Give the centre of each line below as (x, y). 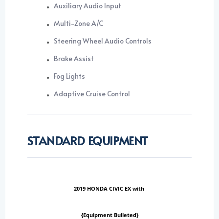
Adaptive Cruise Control (92, 94)
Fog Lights (70, 76)
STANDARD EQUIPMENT (88, 141)
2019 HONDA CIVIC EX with (109, 189)
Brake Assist (74, 59)
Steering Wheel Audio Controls (103, 41)
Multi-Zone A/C (79, 23)
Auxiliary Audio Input (88, 6)
